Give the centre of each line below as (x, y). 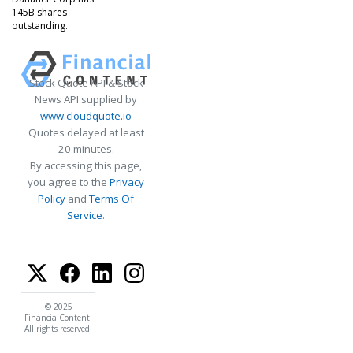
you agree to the (69, 182)
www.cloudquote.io (86, 116)
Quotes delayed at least (86, 133)
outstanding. (40, 26)
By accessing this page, (86, 166)
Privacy (127, 182)
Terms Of (111, 199)
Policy (52, 199)
